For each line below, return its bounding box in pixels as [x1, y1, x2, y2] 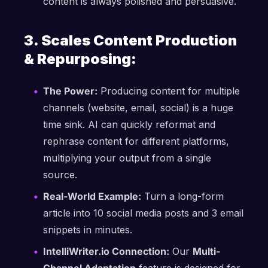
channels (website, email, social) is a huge [43, 102, 233, 114]
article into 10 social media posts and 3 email [43, 207, 243, 219]
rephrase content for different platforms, [43, 135, 229, 147]
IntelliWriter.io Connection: [43, 245, 169, 257]
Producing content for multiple [98, 85, 240, 97]
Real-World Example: [43, 190, 141, 202]
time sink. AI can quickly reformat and [43, 118, 215, 130]
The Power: [43, 85, 98, 97]
